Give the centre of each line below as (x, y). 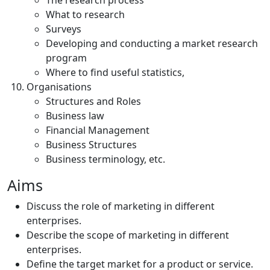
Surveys (64, 29)
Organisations (59, 87)
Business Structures (91, 145)
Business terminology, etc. (105, 159)
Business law (75, 116)
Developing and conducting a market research (152, 43)
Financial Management (98, 130)
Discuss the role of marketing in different (121, 206)
